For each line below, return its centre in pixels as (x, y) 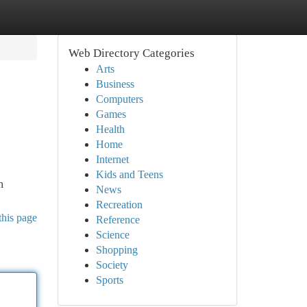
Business (115, 84)
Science (112, 235)
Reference (118, 220)
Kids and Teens (129, 174)
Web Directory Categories (131, 53)
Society (112, 265)
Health (110, 129)
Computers (119, 99)
